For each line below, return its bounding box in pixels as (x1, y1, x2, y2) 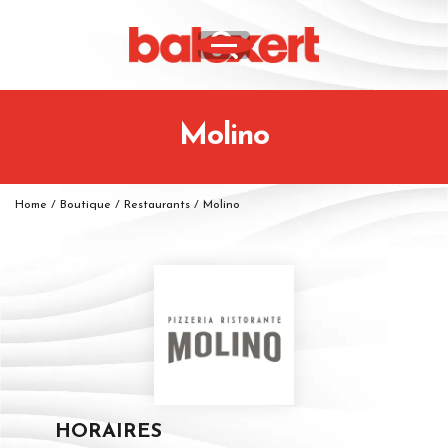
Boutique (60, 199, 111, 212)
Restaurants (124, 199, 190, 212)
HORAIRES (55, 422, 162, 443)
